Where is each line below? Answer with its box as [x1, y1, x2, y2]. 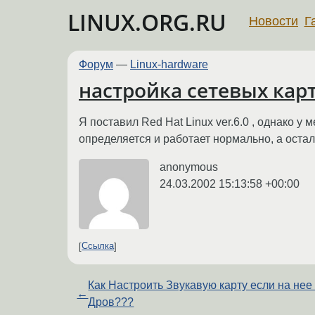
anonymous [160, 160, 218, 173]
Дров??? [88, 295, 134, 308]
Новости [249, 13, 298, 28]
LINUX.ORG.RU [67, 7, 226, 37]
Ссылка [82, 240, 114, 252]
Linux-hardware [130, 58, 208, 70]
